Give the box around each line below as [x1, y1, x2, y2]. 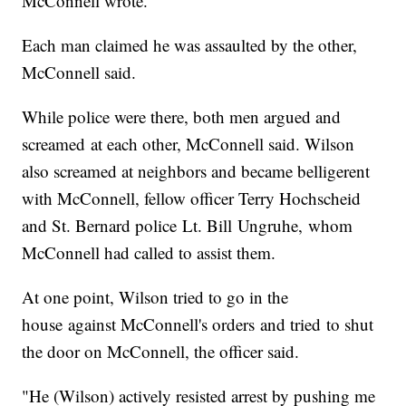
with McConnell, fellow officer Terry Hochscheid [22, 186, 362, 209]
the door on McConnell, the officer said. [22, 339, 300, 362]
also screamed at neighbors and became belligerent [22, 159, 371, 182]
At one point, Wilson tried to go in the [22, 285, 289, 308]
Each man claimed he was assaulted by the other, [22, 33, 358, 56]
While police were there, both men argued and [22, 104, 342, 128]
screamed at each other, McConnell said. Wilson [22, 131, 355, 155]
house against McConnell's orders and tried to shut [22, 312, 374, 335]
